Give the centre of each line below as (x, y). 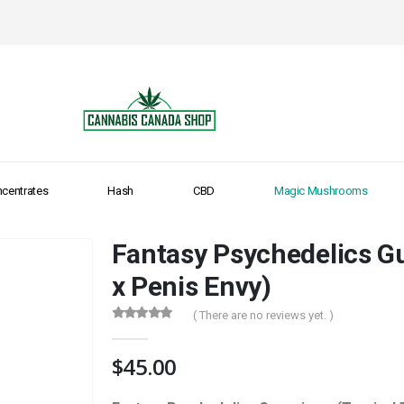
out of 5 (144, 330)
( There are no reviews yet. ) (263, 315)
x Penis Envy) (191, 287)
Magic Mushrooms (321, 191)
